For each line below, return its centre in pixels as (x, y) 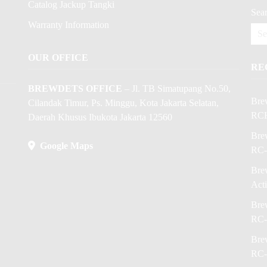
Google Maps (64, 146)
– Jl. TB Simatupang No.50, (177, 89)
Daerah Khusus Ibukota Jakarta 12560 (100, 117)
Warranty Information (69, 25)
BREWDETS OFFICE (75, 89)
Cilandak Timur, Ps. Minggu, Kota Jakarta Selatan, (124, 103)
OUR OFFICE (58, 58)
